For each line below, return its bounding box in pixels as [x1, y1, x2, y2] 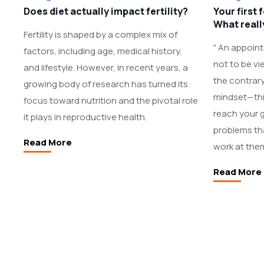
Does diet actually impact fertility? [23, 5, 188, 18]
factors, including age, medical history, [23, 45, 182, 57]
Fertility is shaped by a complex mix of [23, 28, 177, 41]
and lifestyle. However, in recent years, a [23, 61, 188, 74]
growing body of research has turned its [23, 78, 188, 90]
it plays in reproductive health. [23, 111, 147, 123]
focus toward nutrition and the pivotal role [23, 94, 198, 107]
